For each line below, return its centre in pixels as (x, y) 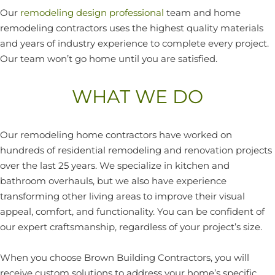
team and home (202, 13)
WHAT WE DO (137, 97)
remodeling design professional (92, 13)
